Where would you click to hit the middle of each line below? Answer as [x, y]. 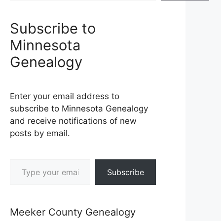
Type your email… [23, 159]
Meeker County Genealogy [73, 212]
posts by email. [40, 133]
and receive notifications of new [73, 121]
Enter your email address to [65, 96]
